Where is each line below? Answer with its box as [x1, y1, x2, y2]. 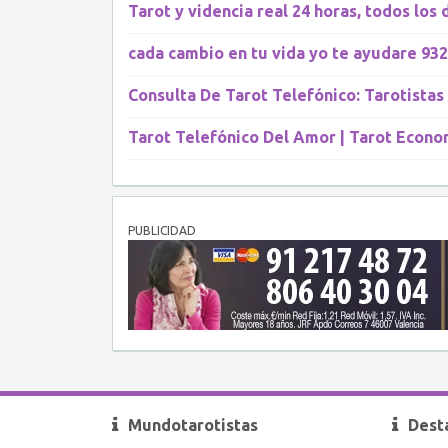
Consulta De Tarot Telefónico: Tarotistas [128, 86, 444, 104]
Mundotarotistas [128, 416, 258, 434]
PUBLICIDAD [128, 224, 196, 237]
